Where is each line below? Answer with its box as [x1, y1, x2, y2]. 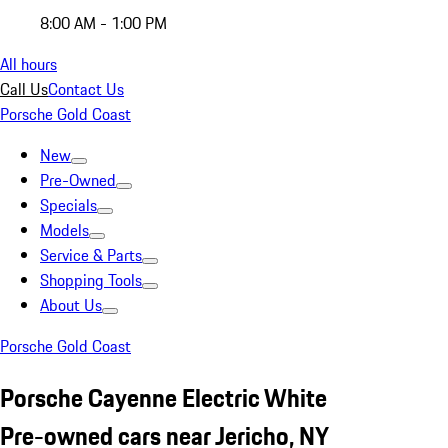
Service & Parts [40, 243, 142, 267]
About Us [40, 293, 102, 317]
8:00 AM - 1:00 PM [40, 11, 167, 35]
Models [40, 218, 89, 242]
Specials [40, 193, 97, 217]
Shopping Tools [40, 268, 142, 292]
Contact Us [48, 77, 124, 101]
